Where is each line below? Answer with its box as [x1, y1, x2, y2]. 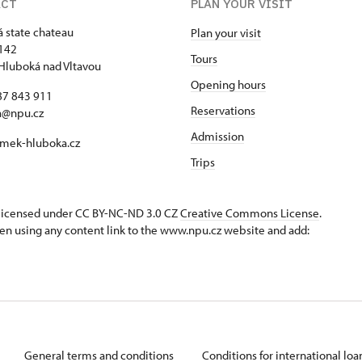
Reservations [191, 102, 255, 118]
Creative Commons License [180, 204, 319, 221]
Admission [191, 128, 244, 144]
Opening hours [191, 76, 266, 92]
